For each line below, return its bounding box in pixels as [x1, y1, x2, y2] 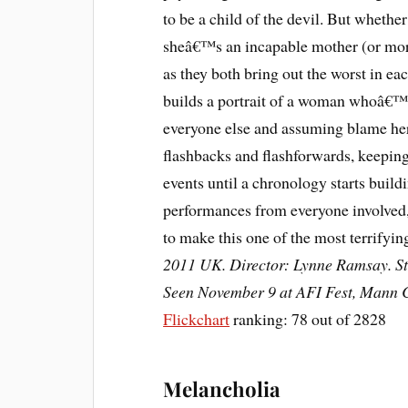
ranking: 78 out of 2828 [229, 308, 387, 331]
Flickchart [163, 308, 230, 331]
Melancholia [163, 375, 281, 403]
